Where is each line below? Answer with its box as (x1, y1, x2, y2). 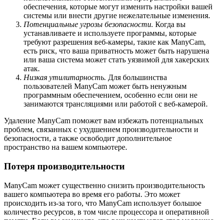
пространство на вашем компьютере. (4, 143, 127, 152)
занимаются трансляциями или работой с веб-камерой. (24, 100, 208, 109)
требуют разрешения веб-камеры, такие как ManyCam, (24, 38, 206, 47)
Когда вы (153, 20, 186, 29)
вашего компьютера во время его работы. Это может (4, 190, 180, 198)
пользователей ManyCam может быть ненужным (24, 82, 187, 91)
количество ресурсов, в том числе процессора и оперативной (4, 207, 209, 216)
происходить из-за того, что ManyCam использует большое (4, 198, 201, 207)
